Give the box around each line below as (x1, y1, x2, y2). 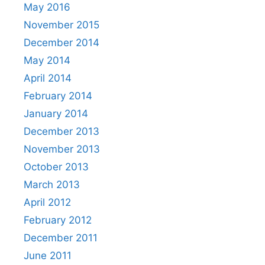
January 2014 (24, 108, 88, 120)
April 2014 (24, 72, 72, 85)
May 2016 (24, 1, 70, 14)
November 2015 (24, 19, 99, 31)
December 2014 (24, 37, 99, 49)
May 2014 (24, 54, 70, 67)
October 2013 (24, 161, 89, 173)
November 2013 (24, 143, 100, 156)
